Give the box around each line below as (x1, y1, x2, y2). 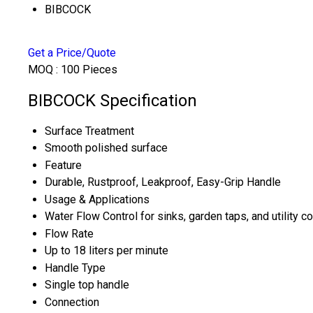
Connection (45, 295, 99, 309)
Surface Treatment (45, 124, 134, 138)
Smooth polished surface (45, 140, 168, 154)
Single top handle (45, 277, 129, 291)
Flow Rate (45, 226, 94, 240)
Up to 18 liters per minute (45, 243, 168, 257)
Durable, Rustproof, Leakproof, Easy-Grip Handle (45, 175, 281, 189)
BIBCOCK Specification (28, 90, 197, 110)
